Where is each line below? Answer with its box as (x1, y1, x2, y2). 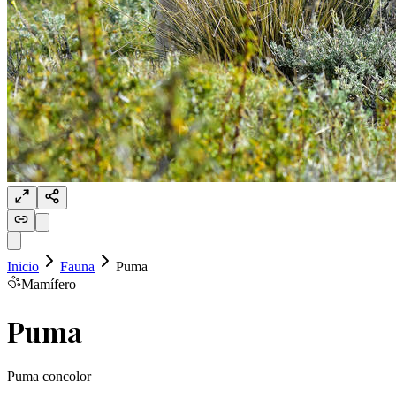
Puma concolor (7, 368, 91, 384)
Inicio (7, 259, 39, 275)
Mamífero (21, 277, 76, 293)
